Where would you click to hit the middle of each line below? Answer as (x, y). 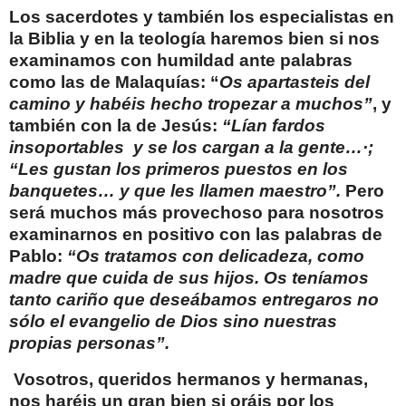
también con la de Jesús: (116, 126)
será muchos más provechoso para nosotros (197, 213)
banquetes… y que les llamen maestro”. (175, 191)
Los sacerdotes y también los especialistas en (202, 17)
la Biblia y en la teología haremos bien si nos (194, 39)
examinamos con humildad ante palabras (181, 61)
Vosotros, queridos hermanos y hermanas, (188, 380)
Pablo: (38, 256)
